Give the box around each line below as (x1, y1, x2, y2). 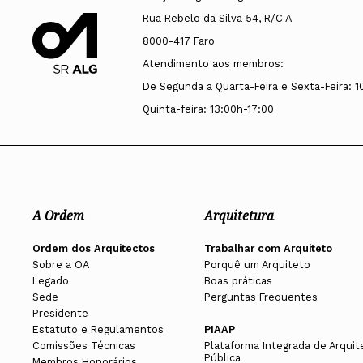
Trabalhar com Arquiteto (203, 242, 332, 255)
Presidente (32, 307, 88, 320)
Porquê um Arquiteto (203, 258, 310, 271)
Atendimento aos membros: (142, 57, 284, 70)
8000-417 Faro (142, 34, 215, 47)
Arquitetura (203, 207, 274, 225)
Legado (32, 275, 69, 288)
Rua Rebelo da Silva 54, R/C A (142, 11, 292, 24)
